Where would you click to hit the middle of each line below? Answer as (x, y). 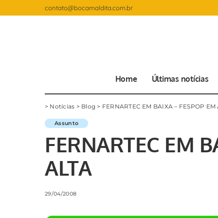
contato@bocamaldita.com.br (89, 8)
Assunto (67, 123)
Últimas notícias (180, 79)
